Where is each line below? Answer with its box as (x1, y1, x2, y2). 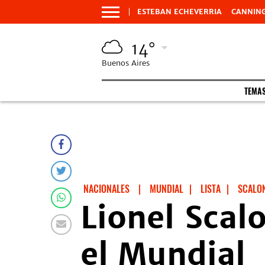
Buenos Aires (102, 58, 150, 68)
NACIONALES (83, 182, 130, 196)
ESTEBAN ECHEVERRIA (137, 7, 222, 16)
